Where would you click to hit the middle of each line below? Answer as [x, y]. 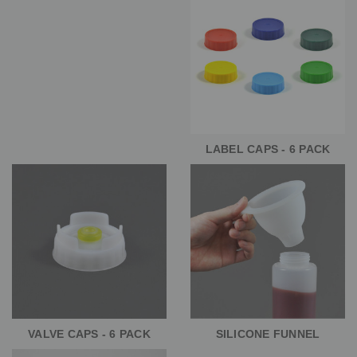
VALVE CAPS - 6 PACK [89, 334]
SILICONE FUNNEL [268, 334]
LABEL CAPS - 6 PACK [268, 149]
